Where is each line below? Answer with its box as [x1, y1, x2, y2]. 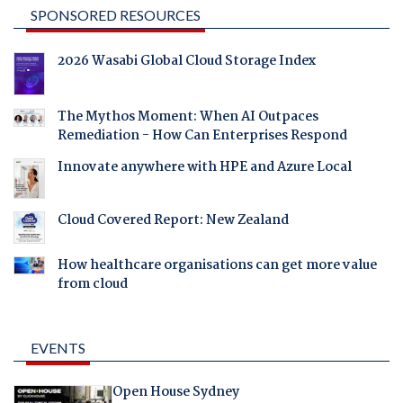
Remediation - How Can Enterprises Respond [57, 125, 347, 148]
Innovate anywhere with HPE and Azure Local [57, 157, 352, 179]
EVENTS [31, 338, 85, 356]
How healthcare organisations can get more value [57, 254, 377, 276]
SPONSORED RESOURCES [31, 6, 201, 24]
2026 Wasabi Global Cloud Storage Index [57, 50, 316, 73]
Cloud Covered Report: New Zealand [57, 210, 289, 232]
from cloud [57, 273, 128, 295]
